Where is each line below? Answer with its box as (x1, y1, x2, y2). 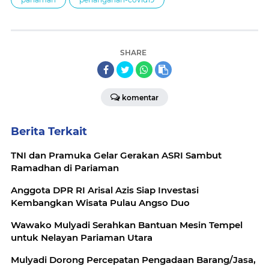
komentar (122, 93, 159, 102)
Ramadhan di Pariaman (11, 162, 119, 174)
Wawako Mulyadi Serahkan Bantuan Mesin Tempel (11, 219, 243, 231)
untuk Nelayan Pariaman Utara (11, 232, 153, 243)
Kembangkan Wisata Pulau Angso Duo (11, 197, 190, 208)
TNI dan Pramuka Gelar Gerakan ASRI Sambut (11, 150, 222, 161)
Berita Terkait (11, 125, 87, 138)
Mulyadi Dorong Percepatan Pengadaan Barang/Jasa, (11, 254, 256, 265)
